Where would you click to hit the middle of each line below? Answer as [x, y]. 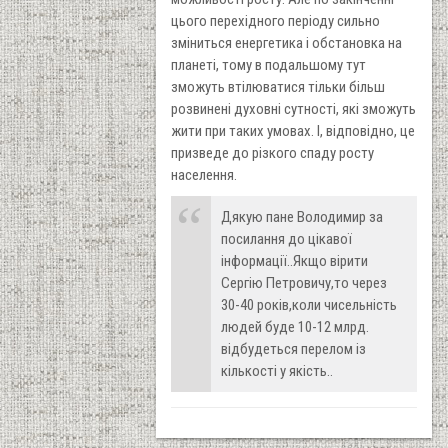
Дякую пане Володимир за [302, 216]
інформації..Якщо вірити [294, 260]
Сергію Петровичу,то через [304, 282]
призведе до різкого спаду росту [272, 152]
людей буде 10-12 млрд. [295, 326]
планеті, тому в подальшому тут [268, 64]
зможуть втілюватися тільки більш [278, 86]
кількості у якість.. [277, 370]
